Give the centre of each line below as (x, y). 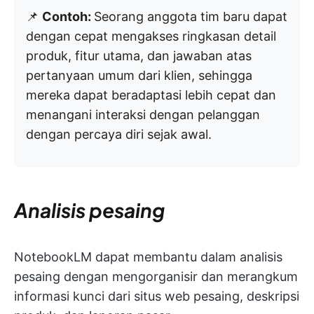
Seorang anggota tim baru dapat (191, 16)
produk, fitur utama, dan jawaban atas (139, 55)
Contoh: (68, 16)
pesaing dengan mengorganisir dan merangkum (156, 276)
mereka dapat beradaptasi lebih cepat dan (151, 95)
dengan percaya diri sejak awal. (119, 134)
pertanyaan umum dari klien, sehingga (139, 75)
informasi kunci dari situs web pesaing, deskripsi (157, 296)
